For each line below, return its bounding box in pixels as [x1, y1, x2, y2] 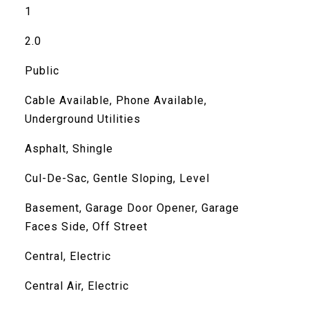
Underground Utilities [24, 112, 141, 126]
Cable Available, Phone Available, [24, 94, 207, 107]
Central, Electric [24, 250, 111, 263]
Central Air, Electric [24, 279, 129, 292]
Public [24, 64, 59, 77]
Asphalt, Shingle [24, 142, 113, 155]
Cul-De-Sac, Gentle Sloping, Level [24, 172, 210, 185]
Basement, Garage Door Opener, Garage [24, 201, 239, 215]
